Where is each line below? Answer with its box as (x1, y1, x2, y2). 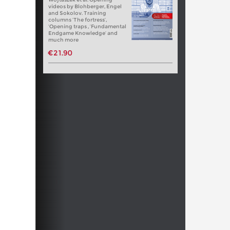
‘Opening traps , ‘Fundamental (48, 23, 126, 30)
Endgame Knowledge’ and (48, 29, 118, 36)
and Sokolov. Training (48, 9, 106, 16)
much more (48, 36, 79, 43)
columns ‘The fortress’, (48, 16, 107, 23)
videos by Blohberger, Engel (48, 3, 122, 10)
